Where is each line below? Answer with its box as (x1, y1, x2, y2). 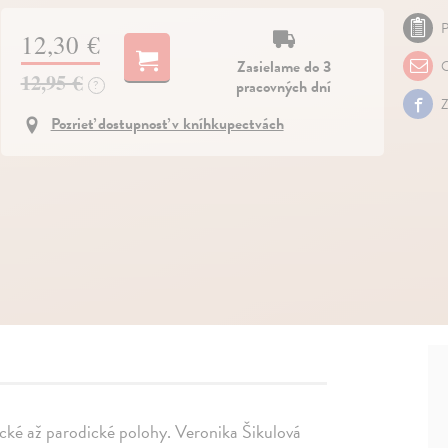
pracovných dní (236, 74, 332, 99)
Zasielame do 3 (236, 54, 331, 79)
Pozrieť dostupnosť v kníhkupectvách (50, 112, 284, 136)
